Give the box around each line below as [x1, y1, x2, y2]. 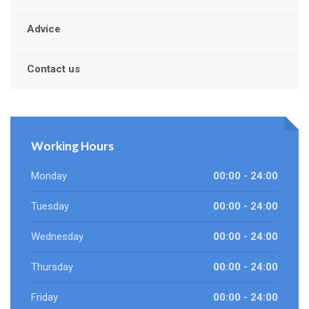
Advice [27, 23, 61, 36]
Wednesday [31, 230, 83, 243]
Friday [31, 291, 58, 304]
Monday [31, 170, 67, 183]
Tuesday [31, 200, 69, 213]
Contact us [27, 63, 80, 76]
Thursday [31, 261, 73, 274]
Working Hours [31, 139, 114, 154]
